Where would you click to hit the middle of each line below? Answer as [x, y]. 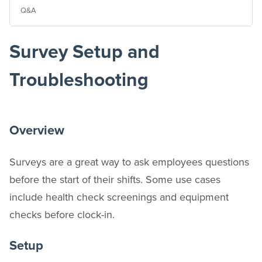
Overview [37, 130]
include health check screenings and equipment [119, 196]
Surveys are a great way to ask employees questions [129, 161]
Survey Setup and [85, 52]
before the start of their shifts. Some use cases [115, 179]
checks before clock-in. [62, 214]
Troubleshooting [79, 80]
